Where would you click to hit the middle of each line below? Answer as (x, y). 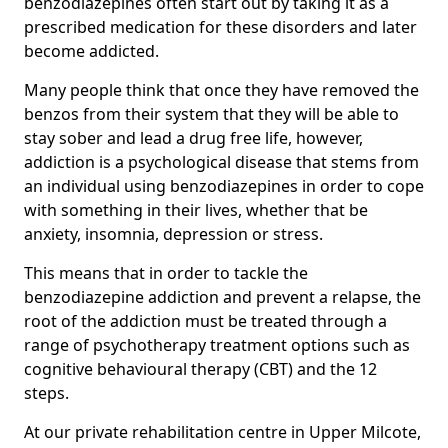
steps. (46, 392)
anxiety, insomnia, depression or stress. (173, 233)
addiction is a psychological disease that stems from (221, 161)
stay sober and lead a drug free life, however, (193, 137)
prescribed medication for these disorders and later (220, 26)
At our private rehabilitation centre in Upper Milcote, (222, 431)
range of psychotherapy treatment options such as (217, 344)
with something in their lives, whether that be (196, 209)
